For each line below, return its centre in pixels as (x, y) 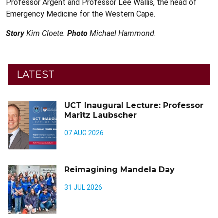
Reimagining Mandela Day (119, 169)
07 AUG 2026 (84, 133)
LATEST (36, 74)
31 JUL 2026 (83, 187)
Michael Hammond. (122, 33)
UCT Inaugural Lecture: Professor (134, 105)
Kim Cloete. (46, 33)
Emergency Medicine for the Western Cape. (81, 14)
